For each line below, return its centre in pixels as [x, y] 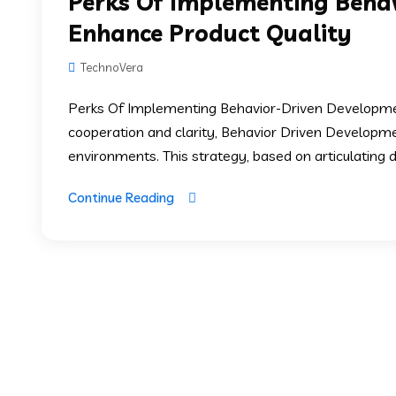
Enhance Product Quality [210, 33]
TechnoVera [110, 67]
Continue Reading [121, 197]
